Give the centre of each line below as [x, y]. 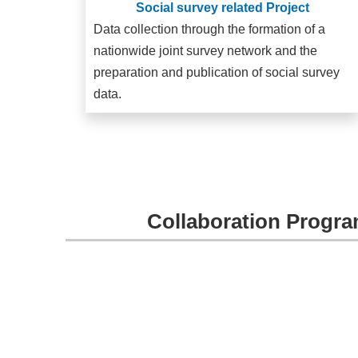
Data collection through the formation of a [209, 30]
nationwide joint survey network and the [205, 51]
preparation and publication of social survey [217, 73]
